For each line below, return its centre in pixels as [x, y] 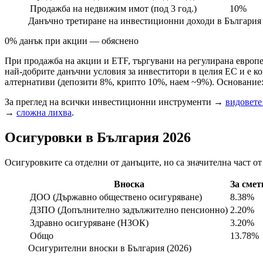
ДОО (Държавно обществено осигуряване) [116, 197]
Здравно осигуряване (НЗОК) [89, 223]
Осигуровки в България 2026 [98, 138]
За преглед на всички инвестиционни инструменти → [115, 102]
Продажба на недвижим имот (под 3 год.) [113, 9]
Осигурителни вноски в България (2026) [110, 248]
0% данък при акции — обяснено [72, 41]
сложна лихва [44, 113]
